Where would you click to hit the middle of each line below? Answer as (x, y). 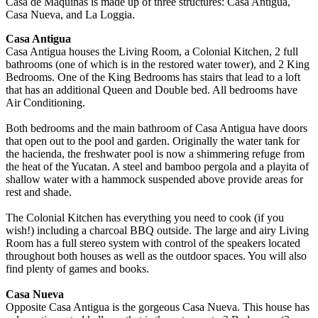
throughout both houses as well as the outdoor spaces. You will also (156, 256)
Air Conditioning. (45, 102)
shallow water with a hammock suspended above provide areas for (154, 179)
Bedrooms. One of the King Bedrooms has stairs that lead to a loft (153, 77)
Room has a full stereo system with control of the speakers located (153, 243)
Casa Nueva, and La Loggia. (70, 14)
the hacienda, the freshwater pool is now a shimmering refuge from (155, 153)
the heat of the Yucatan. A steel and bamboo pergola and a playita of (157, 166)
